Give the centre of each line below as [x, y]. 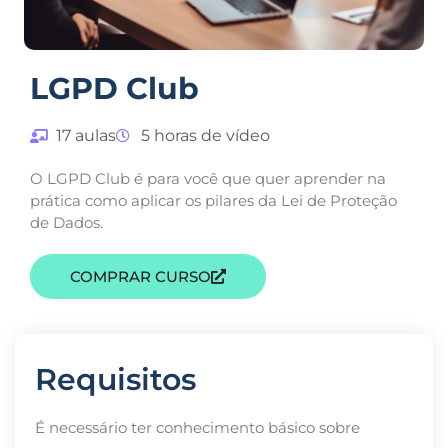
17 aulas [85, 136]
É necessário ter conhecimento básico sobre [197, 428]
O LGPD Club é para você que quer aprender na [208, 179]
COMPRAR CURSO [140, 277]
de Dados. [66, 223]
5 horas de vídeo [205, 136]
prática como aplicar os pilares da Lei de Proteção [213, 201]
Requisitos [115, 380]
